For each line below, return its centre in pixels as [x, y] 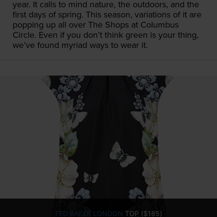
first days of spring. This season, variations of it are [107, 15]
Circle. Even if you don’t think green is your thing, [106, 35]
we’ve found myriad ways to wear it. [80, 45]
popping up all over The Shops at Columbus [96, 25]
